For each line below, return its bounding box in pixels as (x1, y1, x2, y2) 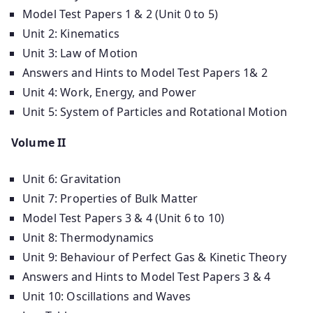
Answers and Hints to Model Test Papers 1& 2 (22, 64, 268, 80)
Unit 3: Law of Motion (22, 45, 138, 61)
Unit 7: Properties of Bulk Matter (22, 190, 198, 206)
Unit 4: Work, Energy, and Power (22, 84, 196, 100)
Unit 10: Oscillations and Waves (22, 288, 191, 304)
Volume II (11, 134, 66, 150)
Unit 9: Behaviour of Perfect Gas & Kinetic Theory (22, 249, 286, 265)
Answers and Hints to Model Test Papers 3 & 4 (22, 268, 271, 284)
